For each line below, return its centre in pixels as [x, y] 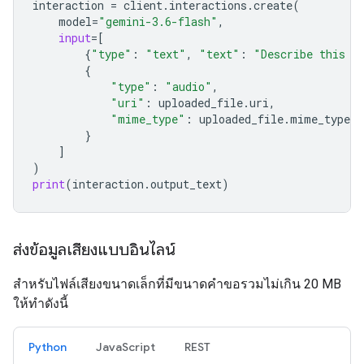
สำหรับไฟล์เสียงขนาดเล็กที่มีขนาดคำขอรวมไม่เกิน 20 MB [177, 284]
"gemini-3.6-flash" [158, 21]
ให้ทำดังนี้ [41, 303]
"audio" [188, 86]
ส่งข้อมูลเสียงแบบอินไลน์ [94, 249]
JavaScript [126, 347]
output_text [186, 184]
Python [48, 347]
